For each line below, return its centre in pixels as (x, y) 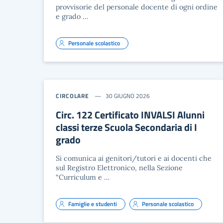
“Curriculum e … (83, 177)
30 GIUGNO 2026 (128, 96)
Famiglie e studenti (93, 204)
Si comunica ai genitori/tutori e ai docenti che (134, 158)
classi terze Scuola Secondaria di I (126, 127)
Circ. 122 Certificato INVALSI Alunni (130, 115)
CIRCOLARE (73, 96)
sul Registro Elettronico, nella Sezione (119, 168)
